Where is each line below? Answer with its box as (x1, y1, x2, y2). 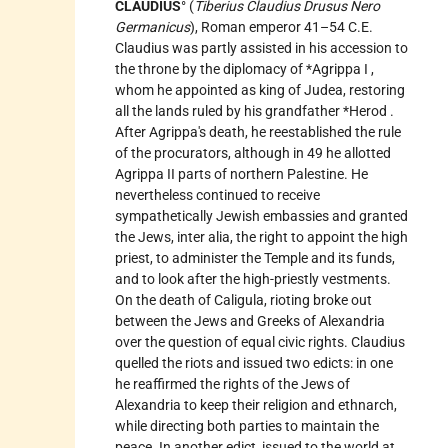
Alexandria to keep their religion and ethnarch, (115, 396, 397, 413)
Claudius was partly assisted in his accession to (115, 39, 408, 56)
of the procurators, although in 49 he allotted (115, 144, 391, 161)
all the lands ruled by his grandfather (115, 102, 343, 119)
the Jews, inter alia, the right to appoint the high (115, 228, 408, 245)
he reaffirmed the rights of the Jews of (115, 375, 350, 392)
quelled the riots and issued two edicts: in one (115, 354, 393, 371)
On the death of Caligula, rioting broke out (115, 291, 372, 308)
